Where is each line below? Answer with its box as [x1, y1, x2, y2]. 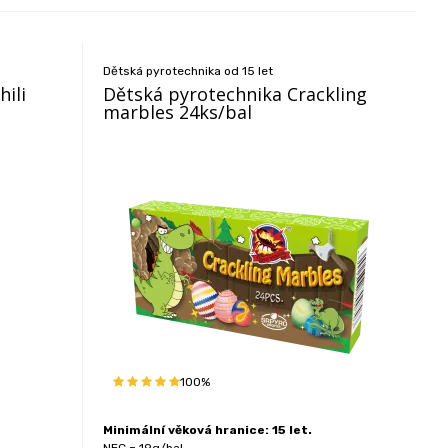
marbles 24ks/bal [103, 100, 253, 124]
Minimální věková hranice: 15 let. [103, 423, 313, 437]
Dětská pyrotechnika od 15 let [103, 64, 274, 78]
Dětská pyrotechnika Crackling [103, 82, 368, 106]
